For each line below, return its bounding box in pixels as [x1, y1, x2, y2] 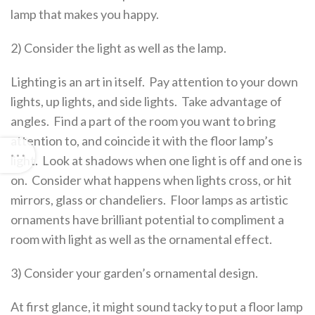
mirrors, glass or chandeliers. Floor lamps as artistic [11, 192, 288, 207]
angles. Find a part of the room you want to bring [11, 113, 276, 129]
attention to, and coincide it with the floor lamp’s [11, 133, 274, 148]
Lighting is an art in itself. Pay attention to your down [11, 74, 298, 89]
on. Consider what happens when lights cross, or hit [11, 172, 292, 188]
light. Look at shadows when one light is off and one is [11, 153, 302, 168]
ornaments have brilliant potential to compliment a [11, 212, 284, 227]
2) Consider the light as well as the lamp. [11, 40, 226, 56]
